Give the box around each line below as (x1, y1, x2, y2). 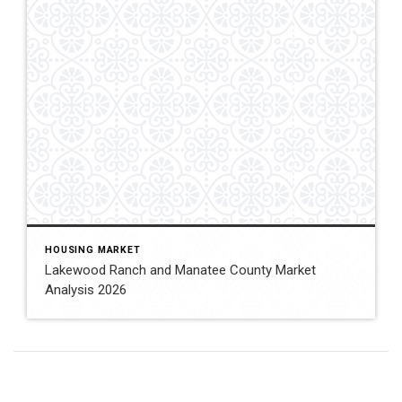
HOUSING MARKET (45, 244, 141, 257)
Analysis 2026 (45, 282, 127, 299)
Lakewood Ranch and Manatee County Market (45, 262, 316, 279)
